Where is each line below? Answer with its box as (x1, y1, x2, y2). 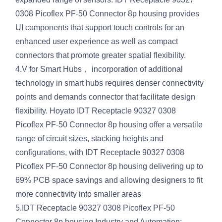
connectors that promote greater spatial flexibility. (15, 51, 186, 60)
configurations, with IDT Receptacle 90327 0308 (15, 148, 185, 157)
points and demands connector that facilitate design (15, 93, 196, 102)
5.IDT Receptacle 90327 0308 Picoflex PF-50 (15, 204, 175, 213)
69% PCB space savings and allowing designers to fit (15, 176, 203, 185)
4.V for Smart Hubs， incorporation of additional (15, 65, 183, 74)
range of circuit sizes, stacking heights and (15, 134, 164, 143)
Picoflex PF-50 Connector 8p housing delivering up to (15, 162, 204, 171)
